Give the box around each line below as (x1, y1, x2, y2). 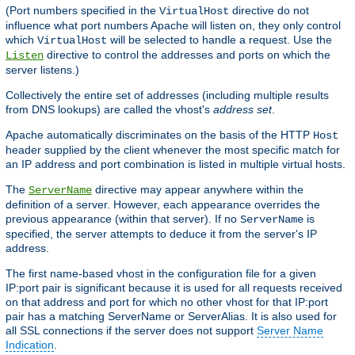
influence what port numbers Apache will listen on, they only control (6, 19, 341, 32)
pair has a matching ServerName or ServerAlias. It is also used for (6, 310, 337, 323)
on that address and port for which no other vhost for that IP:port (6, 296, 328, 309)
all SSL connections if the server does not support (6, 324, 257, 338)
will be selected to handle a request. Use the (107, 33, 332, 47)
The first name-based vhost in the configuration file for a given (6, 267, 316, 281)
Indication (6, 338, 54, 352)
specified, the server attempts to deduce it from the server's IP (6, 227, 317, 241)
